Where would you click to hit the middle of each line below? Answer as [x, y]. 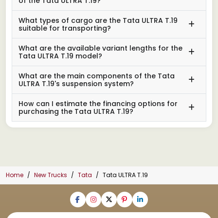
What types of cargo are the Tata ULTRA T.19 [98, 20]
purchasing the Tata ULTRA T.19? [76, 111]
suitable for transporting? [65, 28]
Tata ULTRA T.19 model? [60, 56]
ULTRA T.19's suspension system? [76, 83]
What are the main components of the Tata [97, 76]
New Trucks [51, 175]
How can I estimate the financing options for [98, 103]
